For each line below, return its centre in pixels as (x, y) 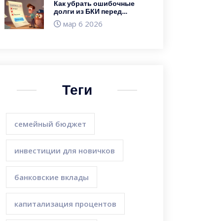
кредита (68, 27)
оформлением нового (92, 19)
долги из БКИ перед (88, 11)
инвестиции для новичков (65, 150)
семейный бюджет (50, 124)
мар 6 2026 (82, 24)
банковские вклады (52, 177)
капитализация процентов (65, 204)
